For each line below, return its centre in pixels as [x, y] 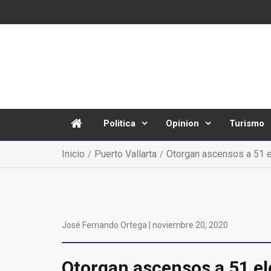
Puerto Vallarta [126, 154]
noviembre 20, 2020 [190, 225]
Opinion [182, 123]
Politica [119, 123]
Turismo [247, 123]
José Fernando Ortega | [107, 225]
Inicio [73, 154]
